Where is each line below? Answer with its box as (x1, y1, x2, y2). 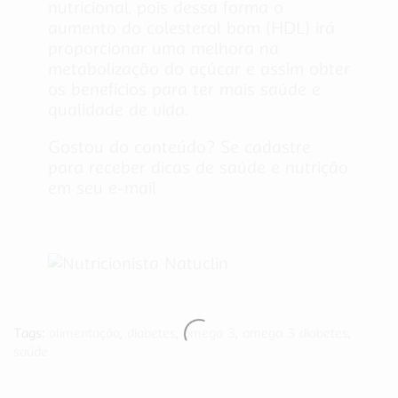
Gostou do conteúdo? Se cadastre (48, 134, 311, 159)
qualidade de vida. (48, 98, 188, 123)
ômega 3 (183, 323, 235, 344)
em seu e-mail (48, 175, 156, 200)
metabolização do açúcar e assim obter (48, 57, 350, 82)
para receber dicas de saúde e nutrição (48, 155, 348, 179)
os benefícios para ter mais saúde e (48, 77, 321, 102)
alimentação (49, 323, 120, 344)
